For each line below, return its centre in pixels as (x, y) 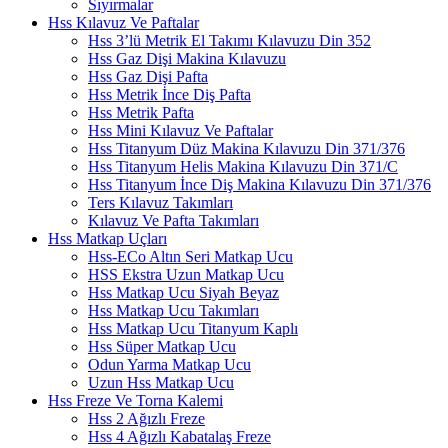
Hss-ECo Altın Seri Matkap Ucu (190, 256)
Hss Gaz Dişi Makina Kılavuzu (187, 58)
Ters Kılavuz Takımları (160, 202)
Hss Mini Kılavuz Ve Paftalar (180, 130)
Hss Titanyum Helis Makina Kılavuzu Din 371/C (243, 166)
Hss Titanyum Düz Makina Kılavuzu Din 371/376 (246, 148)
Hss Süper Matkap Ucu (162, 346)
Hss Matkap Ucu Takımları (173, 310)
